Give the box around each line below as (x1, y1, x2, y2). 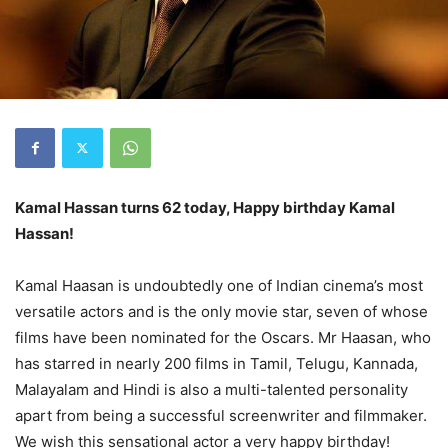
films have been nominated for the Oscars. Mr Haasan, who (15, 327, 431, 347)
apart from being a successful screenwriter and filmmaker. (15, 405, 427, 425)
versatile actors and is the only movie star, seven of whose (15, 301, 428, 321)
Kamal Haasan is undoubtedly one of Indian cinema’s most (15, 275, 423, 295)
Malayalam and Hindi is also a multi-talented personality (15, 379, 408, 399)
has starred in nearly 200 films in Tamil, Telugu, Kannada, (15, 353, 418, 373)
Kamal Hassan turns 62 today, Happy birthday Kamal (15, 197, 395, 217)
